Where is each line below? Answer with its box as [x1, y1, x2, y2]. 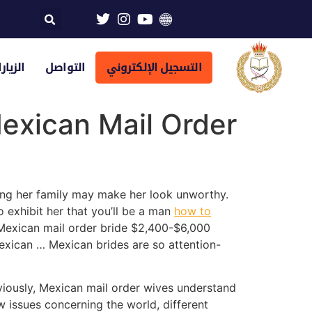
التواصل [45, 56, 85, 78]
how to [174, 203, 211, 218]
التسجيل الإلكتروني [106, 56, 202, 78]
